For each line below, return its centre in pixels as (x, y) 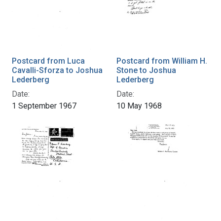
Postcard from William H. (162, 61)
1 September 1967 (44, 106)
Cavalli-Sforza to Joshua (57, 70)
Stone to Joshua (146, 70)
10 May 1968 (139, 106)
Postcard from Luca (48, 61)
